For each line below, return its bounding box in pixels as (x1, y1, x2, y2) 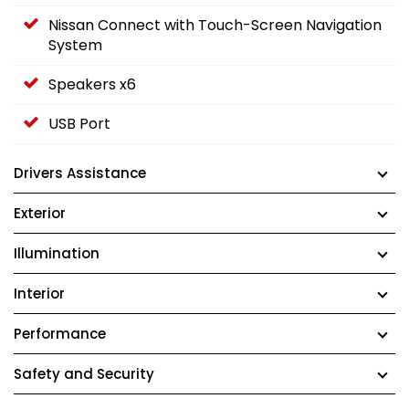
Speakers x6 (48, 73, 136, 95)
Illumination (14, 243, 100, 263)
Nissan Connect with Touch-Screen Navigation (48, 14, 382, 36)
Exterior (14, 203, 66, 223)
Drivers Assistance (14, 163, 146, 183)
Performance (14, 323, 106, 343)
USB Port (48, 112, 110, 134)
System (48, 34, 102, 56)
